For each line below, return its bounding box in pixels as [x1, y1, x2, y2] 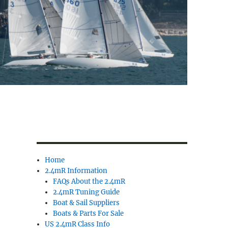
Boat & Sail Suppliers [53, 198, 120, 208]
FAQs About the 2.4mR [53, 177, 126, 186]
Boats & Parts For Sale [53, 209, 124, 218]
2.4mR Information [45, 166, 108, 176]
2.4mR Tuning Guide [53, 188, 120, 197]
